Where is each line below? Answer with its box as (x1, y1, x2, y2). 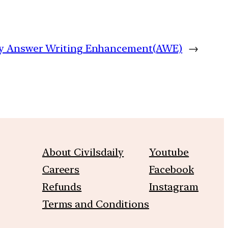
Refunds (42, 180, 82, 193)
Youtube (149, 146, 189, 158)
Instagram (149, 180, 198, 193)
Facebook (149, 163, 194, 176)
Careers (42, 163, 80, 176)
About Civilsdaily (42, 146, 124, 158)
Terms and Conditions (42, 197, 149, 210)
